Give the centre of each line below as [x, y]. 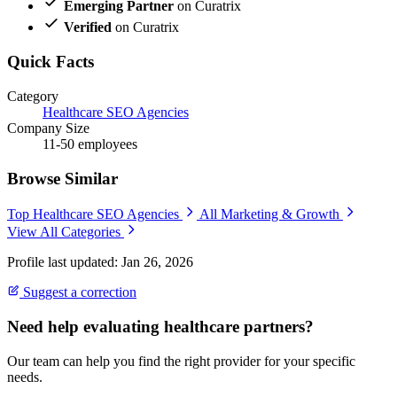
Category [33, 96]
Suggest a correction [78, 292]
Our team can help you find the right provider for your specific [181, 361]
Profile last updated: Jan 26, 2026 [100, 262]
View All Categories [66, 232]
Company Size [48, 128]
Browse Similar [62, 178]
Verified [88, 27]
